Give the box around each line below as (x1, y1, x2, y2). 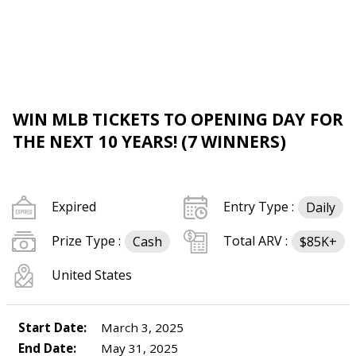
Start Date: (18, 319, 87, 335)
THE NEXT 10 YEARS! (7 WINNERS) (13, 130, 287, 153)
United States (52, 266, 132, 284)
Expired (52, 198, 96, 215)
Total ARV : (223, 232, 288, 250)
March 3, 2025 (98, 319, 184, 335)
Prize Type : (52, 232, 121, 250)
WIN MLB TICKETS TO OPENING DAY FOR (13, 108, 343, 130)
